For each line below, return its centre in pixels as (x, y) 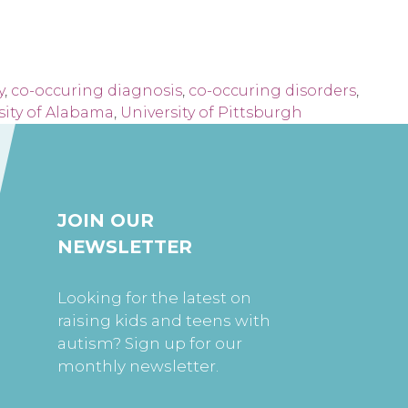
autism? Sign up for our (150, 344)
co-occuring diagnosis (97, 91)
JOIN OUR (106, 220)
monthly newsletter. (138, 367)
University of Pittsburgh (211, 113)
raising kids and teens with (164, 321)
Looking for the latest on (155, 298)
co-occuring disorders (272, 91)
